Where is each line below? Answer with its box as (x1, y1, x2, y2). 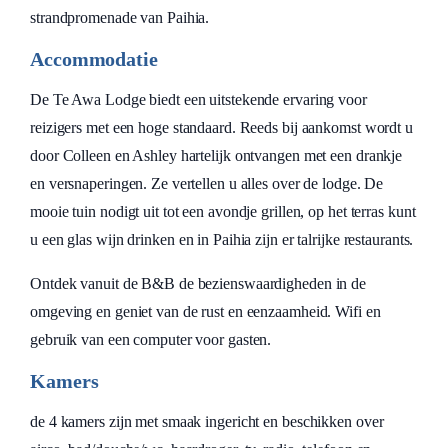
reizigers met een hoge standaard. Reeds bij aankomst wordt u (30, 119, 413, 136)
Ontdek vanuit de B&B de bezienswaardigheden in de (30, 275, 367, 292)
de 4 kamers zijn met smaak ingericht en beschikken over (30, 413, 384, 430)
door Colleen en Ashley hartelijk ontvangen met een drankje (30, 147, 403, 164)
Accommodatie (30, 48, 158, 70)
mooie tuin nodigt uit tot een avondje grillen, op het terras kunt (30, 203, 416, 220)
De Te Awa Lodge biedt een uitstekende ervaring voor (30, 91, 367, 108)
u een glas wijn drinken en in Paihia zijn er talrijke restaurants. (30, 231, 414, 248)
